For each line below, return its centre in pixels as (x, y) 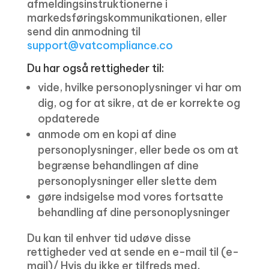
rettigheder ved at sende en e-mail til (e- (133, 252)
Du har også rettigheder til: (95, 68)
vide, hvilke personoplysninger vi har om (139, 87)
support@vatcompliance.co (100, 45)
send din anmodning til (83, 32)
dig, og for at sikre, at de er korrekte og (139, 103)
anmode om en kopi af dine (107, 134)
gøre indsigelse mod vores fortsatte (130, 197)
